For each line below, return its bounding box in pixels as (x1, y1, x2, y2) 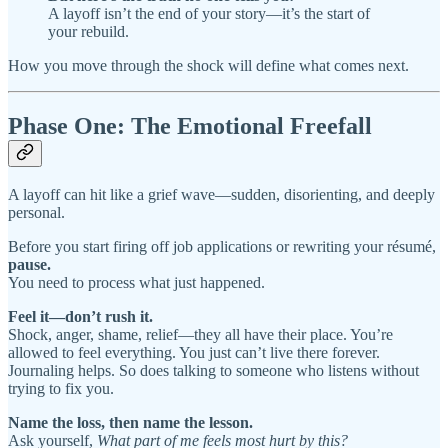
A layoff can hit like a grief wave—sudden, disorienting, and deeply (8, 186, 435, 204)
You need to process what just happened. (8, 274, 265, 292)
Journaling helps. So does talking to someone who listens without (8, 362, 419, 380)
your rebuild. (48, 22, 129, 40)
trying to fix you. (8, 380, 114, 398)
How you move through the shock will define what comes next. (8, 56, 409, 74)
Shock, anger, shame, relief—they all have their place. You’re (8, 326, 393, 344)
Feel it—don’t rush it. (8, 308, 153, 326)
